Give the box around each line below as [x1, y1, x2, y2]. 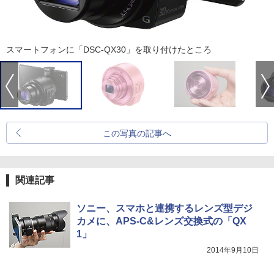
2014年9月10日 [207, 246, 259, 254]
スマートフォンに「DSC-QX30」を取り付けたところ [6, 45, 212, 54]
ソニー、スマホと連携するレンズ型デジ [76, 203, 253, 213]
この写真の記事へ [103, 128, 171, 138]
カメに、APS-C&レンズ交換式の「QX [76, 216, 246, 226]
